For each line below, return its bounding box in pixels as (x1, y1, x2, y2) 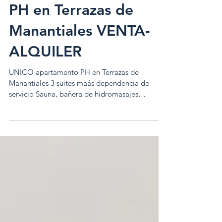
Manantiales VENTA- (9, 39, 150, 57)
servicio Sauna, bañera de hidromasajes (9, 107, 36, 116)
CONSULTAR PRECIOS (9, 117, 86, 127)
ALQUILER (9, 60, 82, 78)
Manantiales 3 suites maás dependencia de (9, 96, 51, 106)
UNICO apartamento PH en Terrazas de (9, 85, 139, 95)
